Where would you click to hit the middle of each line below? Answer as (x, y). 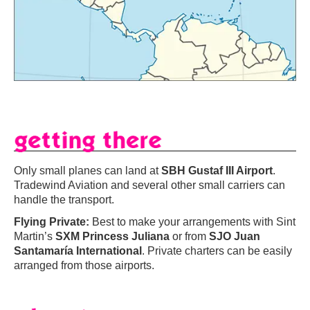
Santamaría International (78, 250)
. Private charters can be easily (217, 250)
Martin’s (35, 236)
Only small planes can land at (88, 170)
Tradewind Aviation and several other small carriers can (149, 185)
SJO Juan (235, 236)
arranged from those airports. (84, 265)
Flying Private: (52, 221)
